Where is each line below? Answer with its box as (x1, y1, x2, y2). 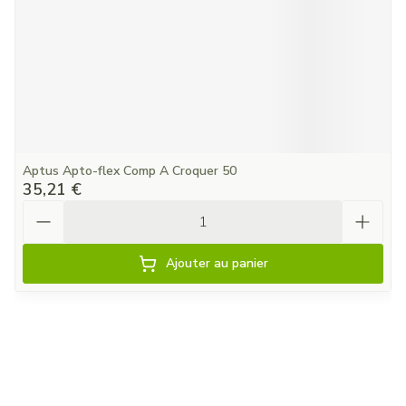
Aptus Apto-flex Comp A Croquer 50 (23, 162, 237, 179)
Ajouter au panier (165, 255, 268, 272)
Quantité (22, 198, 84, 218)
